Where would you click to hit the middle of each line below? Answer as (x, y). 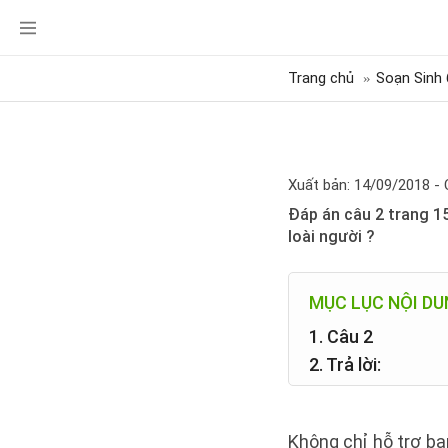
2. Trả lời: (345, 364)
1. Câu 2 (341, 336)
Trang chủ (321, 78)
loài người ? (331, 236)
